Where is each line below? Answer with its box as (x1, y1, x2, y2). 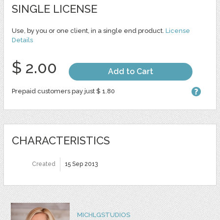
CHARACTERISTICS (11, 134, 110, 147)
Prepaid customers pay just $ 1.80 (11, 87, 115, 95)
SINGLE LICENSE (11, 2, 97, 15)
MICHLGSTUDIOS (77, 211, 130, 219)
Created (31, 161, 55, 167)
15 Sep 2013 (64, 161, 98, 167)
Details (11, 36, 33, 44)
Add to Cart (108, 67, 153, 76)
